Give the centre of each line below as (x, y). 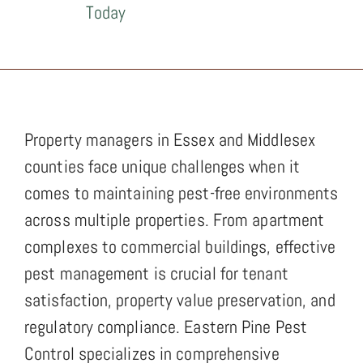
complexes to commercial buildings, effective (180, 246)
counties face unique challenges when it (162, 166)
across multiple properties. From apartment (175, 219)
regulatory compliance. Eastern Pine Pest (166, 326)
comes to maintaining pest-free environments (181, 192)
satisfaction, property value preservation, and (180, 299)
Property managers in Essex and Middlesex (170, 139)
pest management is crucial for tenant (156, 273)
